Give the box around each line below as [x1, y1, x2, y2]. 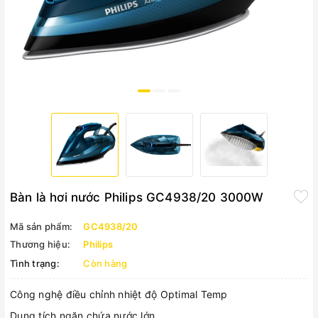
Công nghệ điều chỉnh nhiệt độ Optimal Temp [10, 288, 228, 300]
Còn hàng [83, 258, 128, 269]
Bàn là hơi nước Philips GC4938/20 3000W [10, 190, 264, 204]
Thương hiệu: [10, 238, 70, 250]
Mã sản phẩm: [10, 221, 72, 232]
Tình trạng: [10, 258, 60, 269]
